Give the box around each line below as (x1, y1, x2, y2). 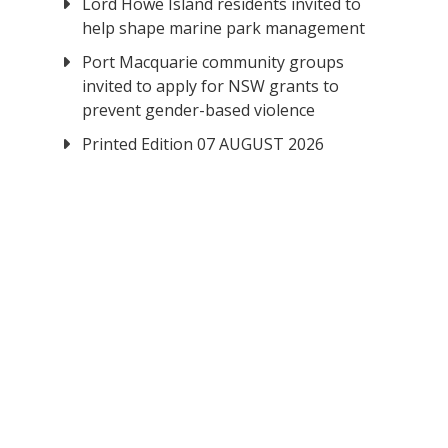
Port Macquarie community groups (82, 51, 345, 74)
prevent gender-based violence (82, 99, 316, 122)
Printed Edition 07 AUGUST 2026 (82, 133, 325, 156)
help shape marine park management (82, 17, 366, 40)
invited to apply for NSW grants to (82, 75, 340, 98)
